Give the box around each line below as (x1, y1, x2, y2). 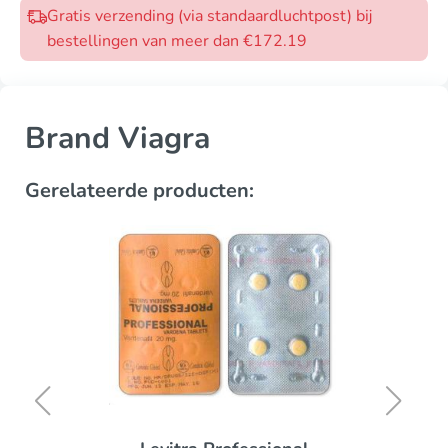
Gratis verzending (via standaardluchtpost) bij (47, 5, 372, 27)
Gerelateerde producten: (25, 177, 254, 204)
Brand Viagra (25, 118, 210, 159)
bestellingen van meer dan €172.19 (47, 30, 307, 52)
